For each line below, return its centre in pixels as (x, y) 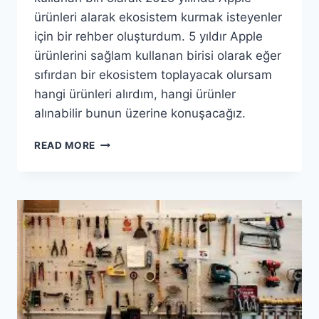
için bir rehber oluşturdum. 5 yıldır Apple (148, 37)
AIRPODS (119, 277)
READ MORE (65, 146)
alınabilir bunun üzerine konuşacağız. (140, 114)
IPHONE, (116, 202)
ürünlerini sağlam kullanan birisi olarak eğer (158, 56)
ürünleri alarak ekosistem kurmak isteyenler (158, 17)
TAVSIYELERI (129, 292)
